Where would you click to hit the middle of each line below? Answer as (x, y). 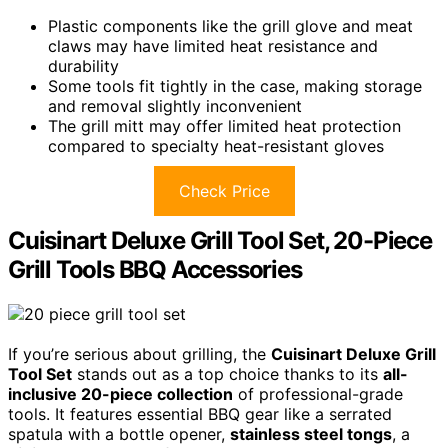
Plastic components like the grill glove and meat (230, 26)
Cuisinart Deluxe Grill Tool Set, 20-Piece (220, 241)
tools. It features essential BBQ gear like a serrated (200, 414)
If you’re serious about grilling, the (139, 354)
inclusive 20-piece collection (120, 394)
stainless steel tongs (311, 434)
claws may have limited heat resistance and (213, 46)
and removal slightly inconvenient (175, 106)
